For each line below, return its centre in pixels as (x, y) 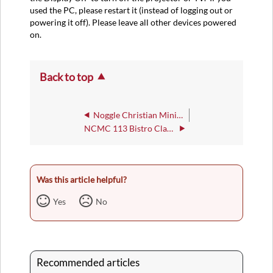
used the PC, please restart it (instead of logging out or (131, 10)
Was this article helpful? (82, 180)
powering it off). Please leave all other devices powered (133, 23)
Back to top (66, 76)
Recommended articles (88, 263)
